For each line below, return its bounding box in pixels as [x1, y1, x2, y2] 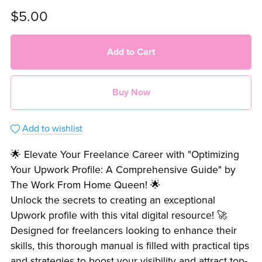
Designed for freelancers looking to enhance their [10, 225, 237, 237]
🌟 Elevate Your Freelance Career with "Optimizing [10, 149, 239, 161]
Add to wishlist [22, 123, 82, 135]
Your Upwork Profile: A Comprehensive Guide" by [10, 164, 236, 177]
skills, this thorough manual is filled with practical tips [10, 240, 249, 253]
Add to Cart [107, 46, 155, 58]
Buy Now [112, 87, 150, 98]
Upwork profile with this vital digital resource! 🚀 [10, 209, 227, 222]
